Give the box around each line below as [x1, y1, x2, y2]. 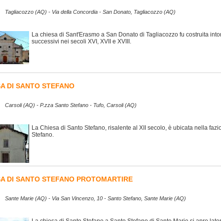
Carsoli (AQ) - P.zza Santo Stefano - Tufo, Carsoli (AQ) [5, 102, 137, 109]
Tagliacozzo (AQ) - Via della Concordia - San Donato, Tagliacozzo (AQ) [5, 9, 176, 15]
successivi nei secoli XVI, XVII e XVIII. [32, 38, 131, 45]
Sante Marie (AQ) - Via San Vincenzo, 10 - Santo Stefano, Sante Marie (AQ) [5, 195, 186, 202]
